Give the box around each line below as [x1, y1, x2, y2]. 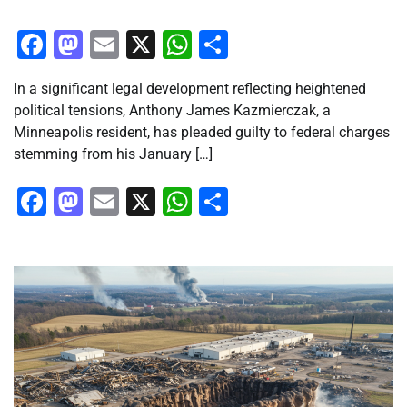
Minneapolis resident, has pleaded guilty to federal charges [14, 123, 390, 141]
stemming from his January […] [14, 144, 213, 163]
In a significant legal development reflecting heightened [14, 79, 366, 97]
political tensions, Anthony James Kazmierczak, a [14, 101, 331, 119]
